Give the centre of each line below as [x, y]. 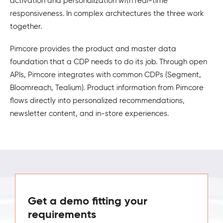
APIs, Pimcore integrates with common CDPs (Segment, [106, 74]
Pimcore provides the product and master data [93, 49]
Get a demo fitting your [88, 201]
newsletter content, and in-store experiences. [89, 113]
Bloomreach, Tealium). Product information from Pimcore [107, 87]
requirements [62, 214]
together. [26, 26]
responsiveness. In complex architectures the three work [107, 13]
